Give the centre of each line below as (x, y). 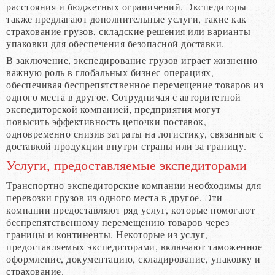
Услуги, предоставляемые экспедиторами (126, 165)
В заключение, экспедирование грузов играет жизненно (132, 60)
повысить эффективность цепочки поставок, (106, 121)
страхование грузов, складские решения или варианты (128, 31)
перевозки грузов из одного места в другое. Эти (114, 197)
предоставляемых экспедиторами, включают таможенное (134, 246)
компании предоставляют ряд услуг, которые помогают (130, 209)
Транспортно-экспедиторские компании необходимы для (134, 185)
